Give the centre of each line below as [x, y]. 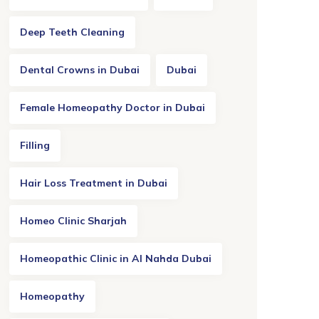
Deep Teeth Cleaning [72, 32]
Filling [35, 145]
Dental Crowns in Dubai [80, 70]
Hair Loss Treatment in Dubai [94, 183]
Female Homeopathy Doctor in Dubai [113, 108]
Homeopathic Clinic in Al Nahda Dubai [116, 258]
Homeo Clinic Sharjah [73, 221]
